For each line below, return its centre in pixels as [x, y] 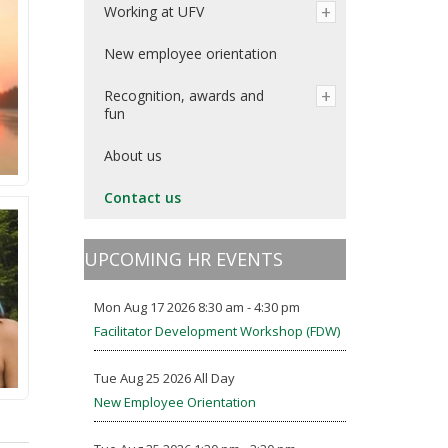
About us [132, 155]
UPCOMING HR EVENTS [183, 259]
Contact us [142, 197]
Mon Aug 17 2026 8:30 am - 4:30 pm [196, 307]
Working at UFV [153, 11]
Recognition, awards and [183, 95]
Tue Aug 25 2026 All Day [164, 378]
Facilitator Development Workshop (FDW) [216, 331]
